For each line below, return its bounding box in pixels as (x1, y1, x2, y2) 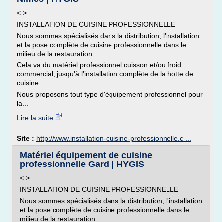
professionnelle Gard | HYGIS (20, 159, 144, 169)
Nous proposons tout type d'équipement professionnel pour (17, 90, 203, 98)
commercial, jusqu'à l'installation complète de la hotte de (17, 70, 193, 78)
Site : (17, 134, 36, 142)
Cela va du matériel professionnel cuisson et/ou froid (17, 61, 181, 69)
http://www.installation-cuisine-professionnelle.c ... (36, 134, 191, 142)
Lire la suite (17, 114, 55, 122)
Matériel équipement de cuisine (20, 150, 152, 160)
